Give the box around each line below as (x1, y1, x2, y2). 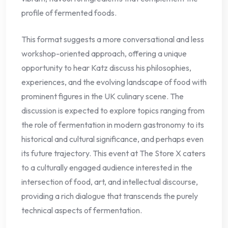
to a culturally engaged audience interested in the (21, 162, 192, 173)
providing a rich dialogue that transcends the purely (21, 191, 198, 202)
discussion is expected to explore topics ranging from (21, 105, 205, 116)
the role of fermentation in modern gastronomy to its (21, 120, 204, 130)
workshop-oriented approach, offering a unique (21, 48, 187, 59)
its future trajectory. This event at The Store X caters (21, 148, 206, 159)
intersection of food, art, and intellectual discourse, (21, 177, 198, 187)
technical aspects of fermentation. (21, 205, 142, 216)
